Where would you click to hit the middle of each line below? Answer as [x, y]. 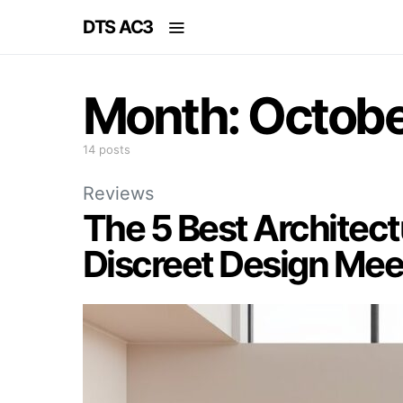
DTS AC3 [118, 27]
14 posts [107, 149]
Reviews [118, 193]
